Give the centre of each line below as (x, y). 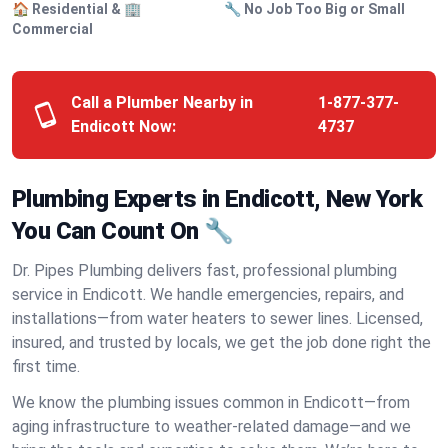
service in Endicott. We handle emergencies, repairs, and (208, 294)
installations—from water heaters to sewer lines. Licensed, (217, 318)
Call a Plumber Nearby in (161, 102)
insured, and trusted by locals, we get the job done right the (221, 342)
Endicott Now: (123, 126)
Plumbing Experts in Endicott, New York (217, 199)
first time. (46, 366)
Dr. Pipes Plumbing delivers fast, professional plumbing (204, 270)
